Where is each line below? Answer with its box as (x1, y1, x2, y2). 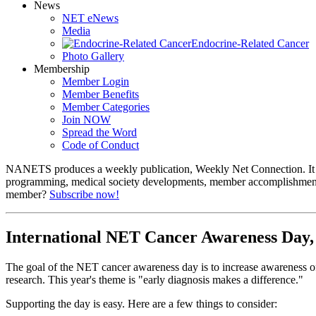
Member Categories (62, 100, 150, 113)
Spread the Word (62, 126, 137, 138)
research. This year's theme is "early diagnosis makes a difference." (6, 273, 303, 286)
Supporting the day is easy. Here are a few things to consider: (6, 297, 277, 310)
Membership (34, 62, 90, 75)
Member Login (62, 75, 129, 87)
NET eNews (62, 11, 119, 24)
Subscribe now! (49, 188, 119, 200)
